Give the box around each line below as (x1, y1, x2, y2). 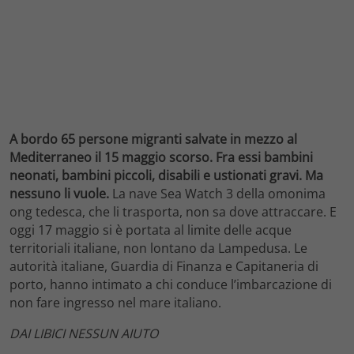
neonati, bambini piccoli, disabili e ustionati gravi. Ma (9, 167, 323, 185)
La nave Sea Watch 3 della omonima (109, 185, 326, 203)
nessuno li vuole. (9, 185, 109, 203)
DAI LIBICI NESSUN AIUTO (9, 325, 158, 343)
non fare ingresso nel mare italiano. (9, 294, 221, 312)
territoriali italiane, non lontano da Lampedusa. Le (9, 239, 307, 258)
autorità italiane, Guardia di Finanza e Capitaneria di (9, 258, 318, 276)
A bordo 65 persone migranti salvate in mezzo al (9, 130, 297, 149)
